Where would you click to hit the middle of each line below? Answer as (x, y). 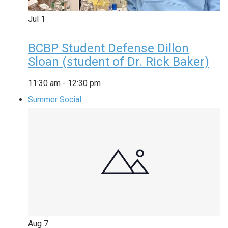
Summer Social (55, 99)
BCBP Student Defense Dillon (108, 48)
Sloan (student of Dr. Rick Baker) (119, 61)
